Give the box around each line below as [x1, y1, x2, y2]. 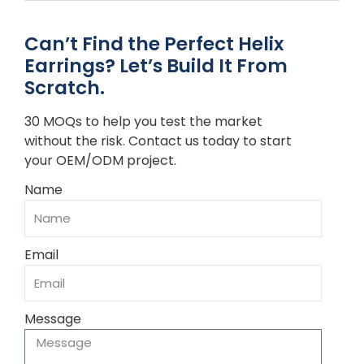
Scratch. [24, 75, 105, 101]
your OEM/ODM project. [24, 151, 176, 171]
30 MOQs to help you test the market [24, 112, 262, 132]
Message [24, 310, 81, 329]
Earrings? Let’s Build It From [24, 53, 288, 79]
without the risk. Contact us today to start [24, 132, 292, 151]
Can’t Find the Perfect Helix [24, 31, 284, 57]
